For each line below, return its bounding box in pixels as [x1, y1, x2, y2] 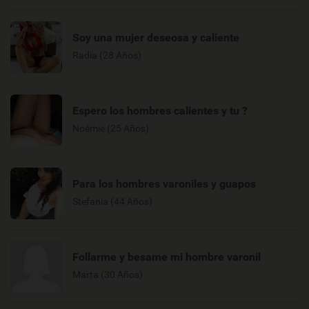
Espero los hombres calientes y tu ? [72, 103, 248, 117]
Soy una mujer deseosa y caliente [72, 30, 239, 44]
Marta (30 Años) [72, 268, 143, 280]
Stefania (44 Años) [72, 195, 152, 207]
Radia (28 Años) [72, 49, 141, 61]
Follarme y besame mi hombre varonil [72, 250, 261, 263]
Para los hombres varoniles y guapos [72, 177, 256, 190]
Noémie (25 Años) [72, 122, 149, 134]
